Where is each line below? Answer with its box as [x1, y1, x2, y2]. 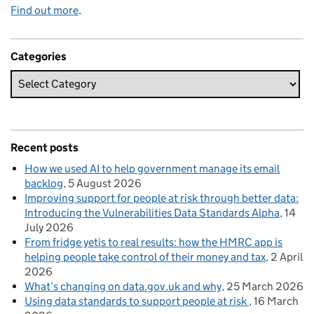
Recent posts [11, 140, 78, 154]
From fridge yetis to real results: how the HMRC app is [25, 235, 282, 249]
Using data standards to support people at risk [25, 294, 249, 308]
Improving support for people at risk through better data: [25, 191, 299, 205]
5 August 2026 [68, 176, 142, 190]
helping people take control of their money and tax [25, 250, 266, 264]
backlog [25, 176, 63, 190]
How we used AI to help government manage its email [25, 161, 280, 175]
